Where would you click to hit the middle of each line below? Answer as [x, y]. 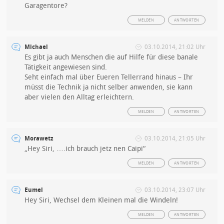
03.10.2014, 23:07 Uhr [175, 190]
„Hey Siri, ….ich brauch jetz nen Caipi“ [85, 149]
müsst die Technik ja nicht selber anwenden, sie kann [109, 87]
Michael [36, 47]
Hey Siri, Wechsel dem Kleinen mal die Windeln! [101, 200]
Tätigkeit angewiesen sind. [66, 67]
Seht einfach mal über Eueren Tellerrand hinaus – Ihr [109, 77]
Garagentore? [46, 6]
